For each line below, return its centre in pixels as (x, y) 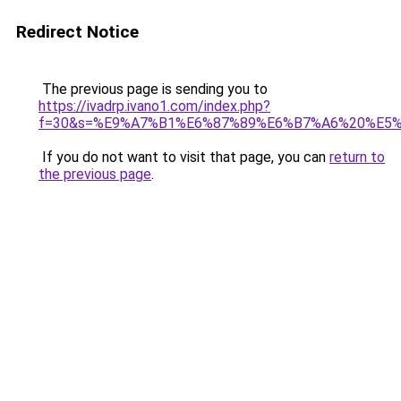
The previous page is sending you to (153, 89)
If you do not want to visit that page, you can (184, 157)
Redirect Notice (77, 32)
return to (357, 157)
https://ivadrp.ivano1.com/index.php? (154, 106)
